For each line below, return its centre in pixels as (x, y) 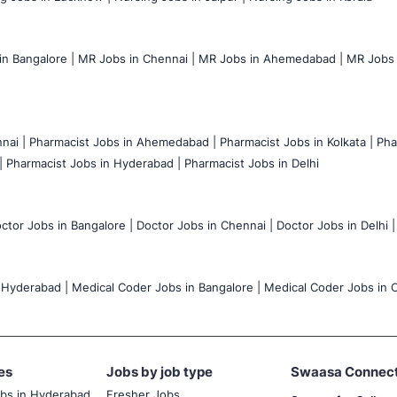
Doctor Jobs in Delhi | (336, 225)
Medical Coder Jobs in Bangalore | (166, 287)
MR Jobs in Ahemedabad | (271, 58)
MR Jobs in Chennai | (136, 58)
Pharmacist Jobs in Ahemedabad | (123, 141)
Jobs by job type (160, 371)
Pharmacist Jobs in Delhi (252, 163)
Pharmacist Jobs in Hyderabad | (93, 163)
